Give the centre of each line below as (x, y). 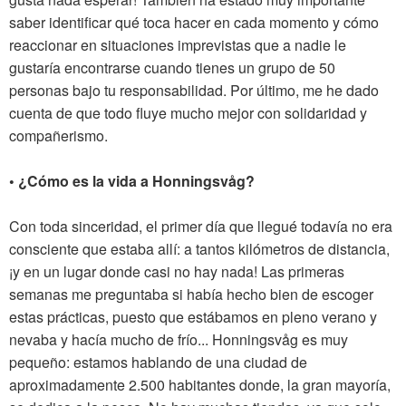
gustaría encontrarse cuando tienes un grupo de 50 (172, 67)
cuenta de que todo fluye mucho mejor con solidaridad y (188, 112)
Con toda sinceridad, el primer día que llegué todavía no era (201, 226)
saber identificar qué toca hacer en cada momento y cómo (194, 22)
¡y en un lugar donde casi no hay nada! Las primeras (177, 271)
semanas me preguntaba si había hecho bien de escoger (191, 294)
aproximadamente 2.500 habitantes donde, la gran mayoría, (200, 384)
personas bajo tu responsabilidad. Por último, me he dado (194, 90)
